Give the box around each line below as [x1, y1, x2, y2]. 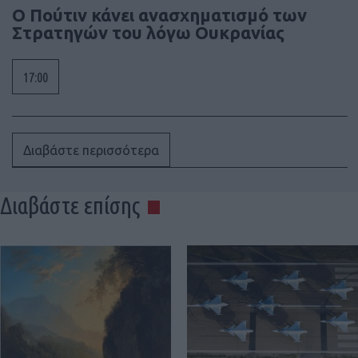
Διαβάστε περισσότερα [23, 143, 159, 158]
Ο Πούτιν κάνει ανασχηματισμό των [12, 5, 307, 26]
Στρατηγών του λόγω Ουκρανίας [12, 22, 284, 43]
